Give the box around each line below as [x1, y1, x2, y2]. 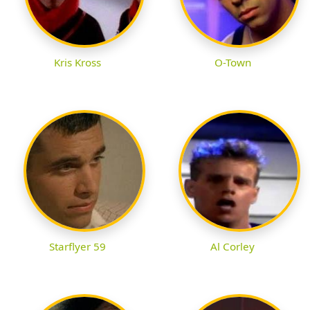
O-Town [214, 55, 251, 69]
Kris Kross [54, 55, 101, 69]
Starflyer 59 [49, 239, 106, 253]
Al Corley [210, 239, 255, 253]
